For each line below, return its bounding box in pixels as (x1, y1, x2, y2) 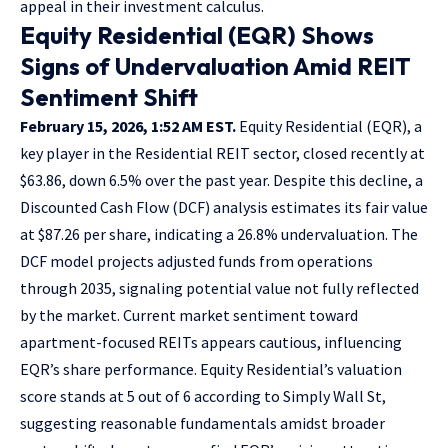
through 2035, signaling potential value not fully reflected (20, 277, 419, 298)
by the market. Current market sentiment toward (20, 304, 358, 325)
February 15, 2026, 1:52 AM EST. (20, 115, 236, 136)
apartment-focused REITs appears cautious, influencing (20, 331, 402, 352)
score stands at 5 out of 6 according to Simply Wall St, (20, 385, 386, 406)
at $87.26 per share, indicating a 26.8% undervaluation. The (20, 223, 418, 244)
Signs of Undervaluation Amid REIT (20, 50, 411, 81)
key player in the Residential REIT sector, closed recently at (20, 142, 425, 163)
